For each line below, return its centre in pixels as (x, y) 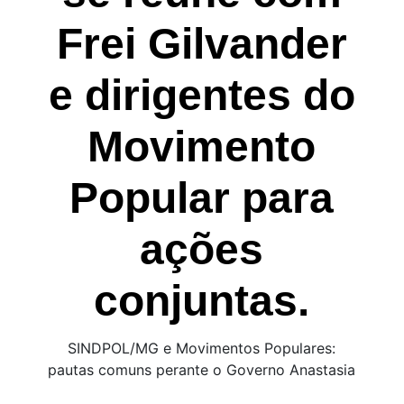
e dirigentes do (202, 95)
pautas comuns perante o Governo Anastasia (202, 370)
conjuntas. (202, 301)
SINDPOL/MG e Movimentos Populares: (202, 348)
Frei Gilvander (202, 44)
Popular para (202, 198)
